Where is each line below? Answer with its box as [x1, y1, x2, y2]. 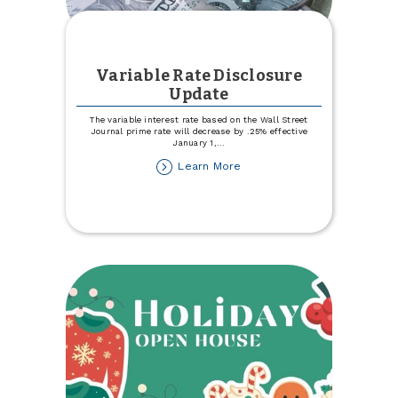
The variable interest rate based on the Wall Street [90, 114, 308, 124]
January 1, [172, 137, 217, 147]
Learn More [178, 160, 242, 173]
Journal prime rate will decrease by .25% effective [90, 125, 307, 136]
